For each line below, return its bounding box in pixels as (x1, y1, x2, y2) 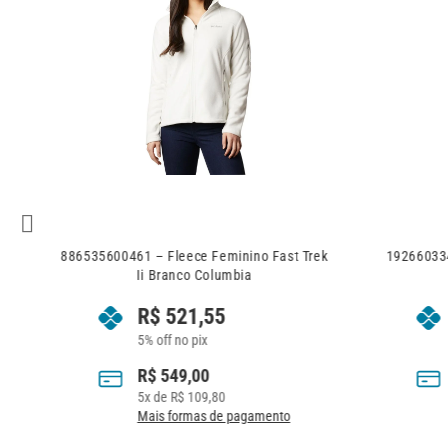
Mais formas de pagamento (137, 407, 291, 424)
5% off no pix (137, 331, 208, 348)
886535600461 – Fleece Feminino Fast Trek (60, 248, 328, 264)
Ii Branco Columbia (136, 267, 253, 283)
